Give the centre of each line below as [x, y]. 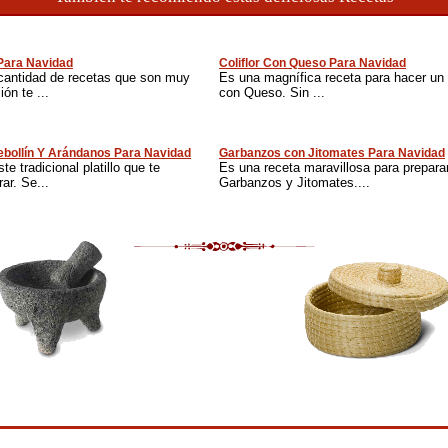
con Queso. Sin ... [272, 92]
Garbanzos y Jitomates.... [294, 182]
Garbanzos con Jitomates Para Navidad [332, 153]
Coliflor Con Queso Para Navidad [312, 63]
